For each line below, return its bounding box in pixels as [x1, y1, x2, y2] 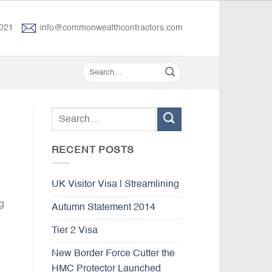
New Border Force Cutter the [51, 248, 175, 259]
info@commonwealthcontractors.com [40, 24, 183, 32]
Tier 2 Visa [51, 225, 98, 236]
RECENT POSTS [51, 146, 135, 155]
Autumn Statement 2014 [51, 202, 155, 212]
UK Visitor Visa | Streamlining [51, 179, 179, 189]
